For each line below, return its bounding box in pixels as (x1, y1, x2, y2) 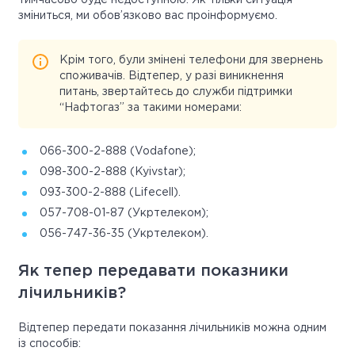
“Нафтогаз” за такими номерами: (59, 103, 242, 113)
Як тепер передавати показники (18, 264, 288, 279)
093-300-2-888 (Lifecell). (40, 188, 181, 198)
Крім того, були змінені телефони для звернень (59, 55, 323, 66)
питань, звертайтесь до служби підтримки (59, 87, 292, 97)
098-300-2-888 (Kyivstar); (40, 167, 185, 177)
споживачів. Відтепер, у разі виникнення (59, 71, 284, 82)
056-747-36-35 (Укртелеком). (40, 229, 208, 239)
